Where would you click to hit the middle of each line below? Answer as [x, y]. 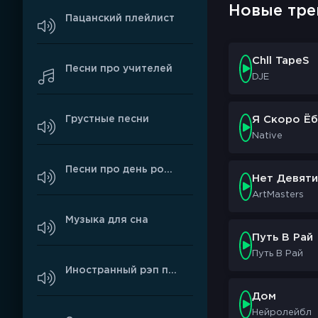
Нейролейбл [282, 313]
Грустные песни [107, 119]
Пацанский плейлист [120, 18]
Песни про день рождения [168, 169]
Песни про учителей [119, 68]
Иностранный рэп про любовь [172, 270]
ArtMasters [278, 195]
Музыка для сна [107, 220]
